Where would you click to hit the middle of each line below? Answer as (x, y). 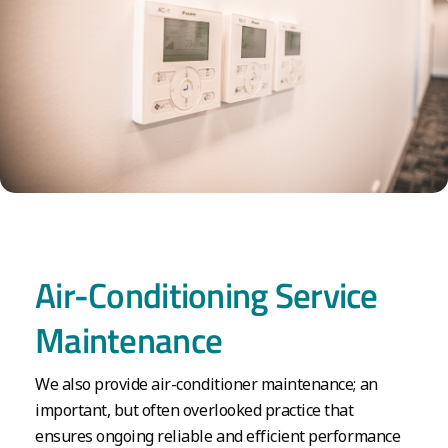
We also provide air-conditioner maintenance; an (206, 384)
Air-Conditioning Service (206, 295)
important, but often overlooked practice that (194, 410)
